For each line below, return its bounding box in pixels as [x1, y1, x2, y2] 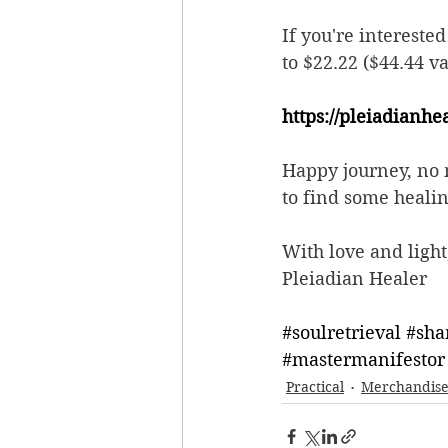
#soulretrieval [282, 321, 401, 343]
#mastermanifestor [282, 348, 445, 370]
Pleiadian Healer [282, 267, 427, 289]
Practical [286, 378, 344, 397]
